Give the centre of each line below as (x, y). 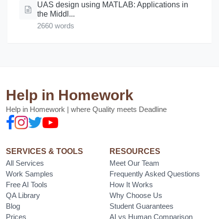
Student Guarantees (142, 206)
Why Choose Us (136, 195)
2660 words (55, 25)
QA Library (23, 195)
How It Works (131, 184)
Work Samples (30, 174)
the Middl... (56, 13)
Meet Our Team (134, 163)
